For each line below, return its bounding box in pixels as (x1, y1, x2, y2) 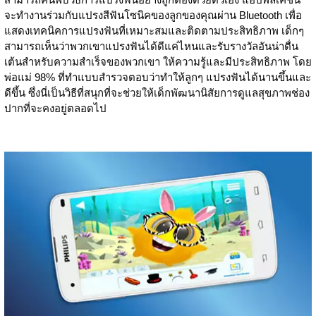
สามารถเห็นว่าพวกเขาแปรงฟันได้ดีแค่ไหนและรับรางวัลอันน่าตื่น (4, 39, 298, 52)
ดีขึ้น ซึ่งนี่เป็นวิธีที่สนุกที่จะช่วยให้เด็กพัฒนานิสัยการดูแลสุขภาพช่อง (4, 86, 310, 99)
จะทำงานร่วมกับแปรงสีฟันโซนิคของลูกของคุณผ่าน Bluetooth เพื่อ (4, 8, 302, 21)
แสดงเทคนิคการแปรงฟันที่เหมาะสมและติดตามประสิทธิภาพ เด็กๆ (4, 24, 304, 37)
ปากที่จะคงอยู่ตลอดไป (4, 102, 107, 114)
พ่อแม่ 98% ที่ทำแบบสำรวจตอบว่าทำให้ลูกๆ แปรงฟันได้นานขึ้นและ (4, 71, 311, 83)
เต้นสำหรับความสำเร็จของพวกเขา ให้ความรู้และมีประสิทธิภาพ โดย (4, 55, 312, 68)
